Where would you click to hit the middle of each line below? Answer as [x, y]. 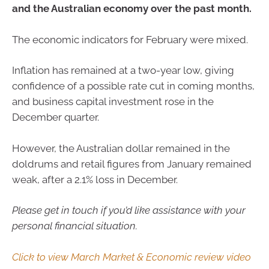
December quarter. [56, 117]
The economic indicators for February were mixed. [130, 39]
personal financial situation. [75, 226]
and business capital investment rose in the [113, 101]
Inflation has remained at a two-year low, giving [123, 70]
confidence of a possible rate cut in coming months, [133, 86]
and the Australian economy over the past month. [132, 8]
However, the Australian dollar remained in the [121, 148]
